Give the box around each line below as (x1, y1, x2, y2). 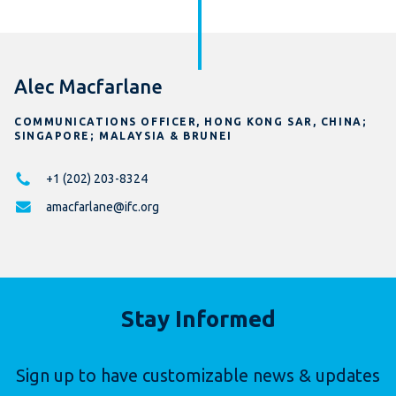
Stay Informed (120, 306, 276, 332)
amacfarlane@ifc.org (46, 200, 159, 215)
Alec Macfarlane (14, 75, 163, 98)
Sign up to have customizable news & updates (16, 365, 380, 386)
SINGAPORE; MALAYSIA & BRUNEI (14, 130, 232, 142)
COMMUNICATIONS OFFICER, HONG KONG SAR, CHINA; (14, 116, 368, 128)
